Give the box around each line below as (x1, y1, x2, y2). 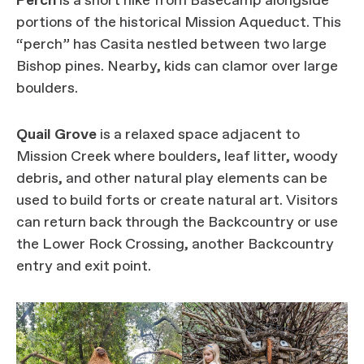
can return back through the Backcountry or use (16, 213, 338, 232)
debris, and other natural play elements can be (16, 169, 327, 188)
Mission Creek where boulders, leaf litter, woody (16, 147, 338, 167)
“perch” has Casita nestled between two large (16, 35, 327, 54)
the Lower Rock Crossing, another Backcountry (16, 235, 334, 254)
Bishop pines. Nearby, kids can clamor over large (16, 57, 338, 76)
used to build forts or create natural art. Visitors (16, 191, 338, 210)
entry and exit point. (16, 257, 154, 276)
